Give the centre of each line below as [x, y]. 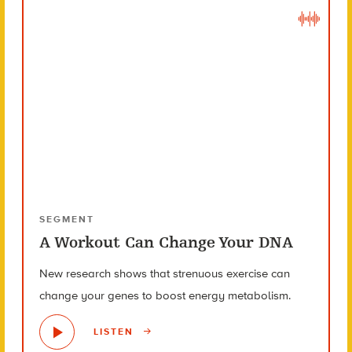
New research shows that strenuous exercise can [164, 273]
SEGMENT [66, 219]
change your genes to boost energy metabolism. [165, 295]
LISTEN [115, 332]
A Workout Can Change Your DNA [166, 242]
